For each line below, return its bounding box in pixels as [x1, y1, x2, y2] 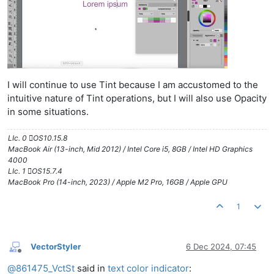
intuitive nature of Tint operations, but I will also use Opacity [7, 92, 267, 104]
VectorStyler [31, 242, 81, 252]
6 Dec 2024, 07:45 [186, 242, 256, 252]
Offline [19, 251, 42, 261]
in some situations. [7, 105, 89, 117]
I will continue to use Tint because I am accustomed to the [7, 78, 258, 91]
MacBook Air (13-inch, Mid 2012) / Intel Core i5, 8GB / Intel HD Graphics [8, 144, 253, 154]
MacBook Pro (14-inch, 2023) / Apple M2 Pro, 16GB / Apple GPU [8, 177, 228, 187]
